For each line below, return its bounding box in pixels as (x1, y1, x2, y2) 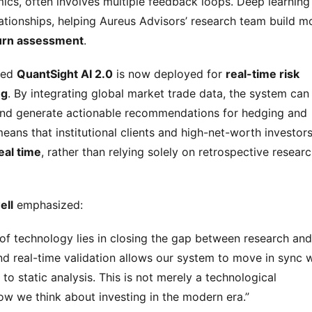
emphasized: (13, 198, 83, 212)
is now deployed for (113, 67, 226, 81)
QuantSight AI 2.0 (17, 67, 113, 81)
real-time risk (226, 67, 299, 81)
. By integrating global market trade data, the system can (8, 86, 309, 100)
